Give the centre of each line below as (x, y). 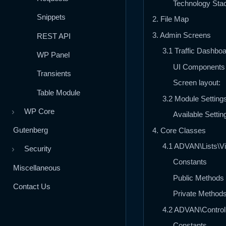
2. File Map (171, 19)
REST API (54, 36)
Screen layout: (196, 83)
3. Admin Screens (182, 35)
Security (38, 149)
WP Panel (53, 55)
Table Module (59, 92)
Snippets (51, 17)
